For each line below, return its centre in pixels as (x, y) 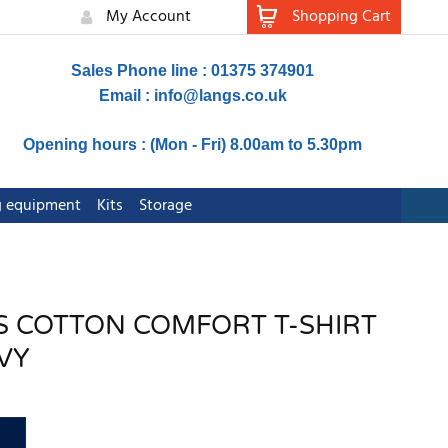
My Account (148, 17)
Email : (126, 95)
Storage (165, 206)
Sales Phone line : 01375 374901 (193, 70)
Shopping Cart (341, 17)
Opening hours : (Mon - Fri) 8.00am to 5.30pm (193, 144)
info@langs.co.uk (220, 95)
